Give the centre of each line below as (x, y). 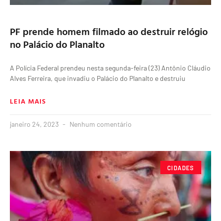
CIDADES (181, 167)
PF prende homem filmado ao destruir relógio (109, 31)
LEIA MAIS (28, 101)
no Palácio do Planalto (57, 44)
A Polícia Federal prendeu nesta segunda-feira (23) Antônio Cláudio (110, 68)
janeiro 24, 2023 (35, 124)
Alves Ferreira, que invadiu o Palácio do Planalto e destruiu (98, 78)
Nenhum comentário (100, 124)
